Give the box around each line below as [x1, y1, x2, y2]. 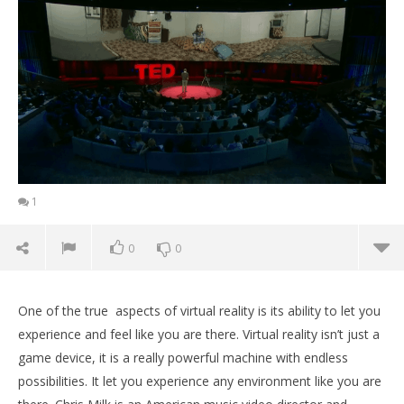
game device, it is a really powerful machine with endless [18, 349, 348, 367]
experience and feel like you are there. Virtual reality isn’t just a [18, 326, 380, 344]
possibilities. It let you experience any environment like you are [18, 372, 381, 390]
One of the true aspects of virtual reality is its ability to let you [18, 302, 381, 320]
